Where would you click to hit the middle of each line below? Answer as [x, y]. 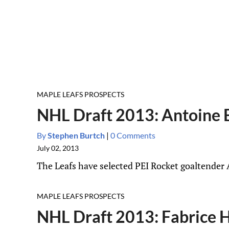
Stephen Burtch [75, 135]
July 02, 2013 [58, 148]
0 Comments [133, 135]
